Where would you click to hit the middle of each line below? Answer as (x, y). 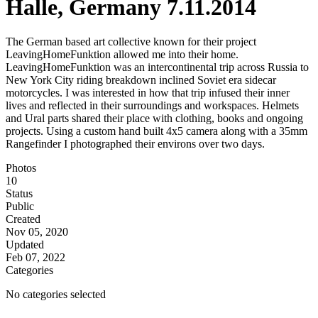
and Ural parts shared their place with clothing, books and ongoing (154, 119)
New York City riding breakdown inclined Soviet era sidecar (141, 80)
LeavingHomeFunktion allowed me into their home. (122, 55)
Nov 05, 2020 (37, 232)
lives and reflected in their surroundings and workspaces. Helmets (152, 106)
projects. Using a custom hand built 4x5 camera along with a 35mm (157, 131)
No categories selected (56, 295)
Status (19, 194)
